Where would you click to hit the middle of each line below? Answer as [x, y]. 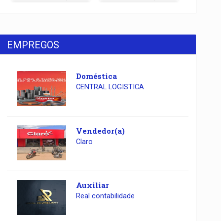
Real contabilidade [105, 196]
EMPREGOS [33, 45]
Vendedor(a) [100, 130]
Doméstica [96, 76]
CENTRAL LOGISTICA [110, 87]
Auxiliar [92, 185]
